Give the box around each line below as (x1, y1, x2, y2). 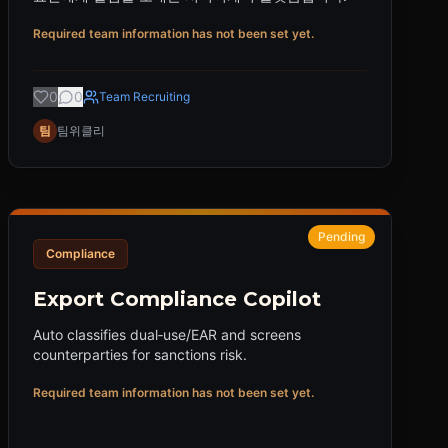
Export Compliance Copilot (33, 287, 321, 311)
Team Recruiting (99, 89, 190, 104)
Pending (318, 229, 365, 244)
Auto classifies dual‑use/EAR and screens (33, 326, 301, 343)
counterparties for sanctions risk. (33, 346, 247, 363)
